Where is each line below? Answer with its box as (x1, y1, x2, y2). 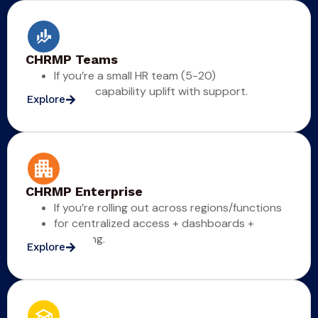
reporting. (54, 231, 105, 247)
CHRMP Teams (26, 52, 118, 67)
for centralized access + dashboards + (54, 216, 254, 231)
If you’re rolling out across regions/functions (54, 200, 282, 216)
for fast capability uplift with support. (54, 84, 248, 99)
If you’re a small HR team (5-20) (54, 68, 216, 84)
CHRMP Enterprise (26, 184, 143, 199)
